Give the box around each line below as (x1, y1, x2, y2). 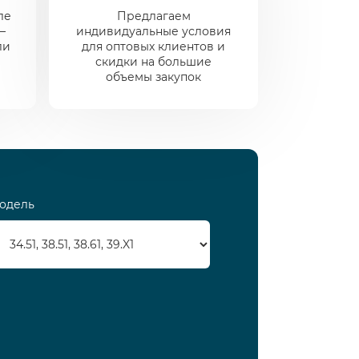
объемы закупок (106, 70, 201, 84)
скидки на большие (95, 54, 212, 69)
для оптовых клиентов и (82, 39, 225, 54)
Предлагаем (116, 9, 191, 23)
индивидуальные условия (76, 24, 231, 38)
